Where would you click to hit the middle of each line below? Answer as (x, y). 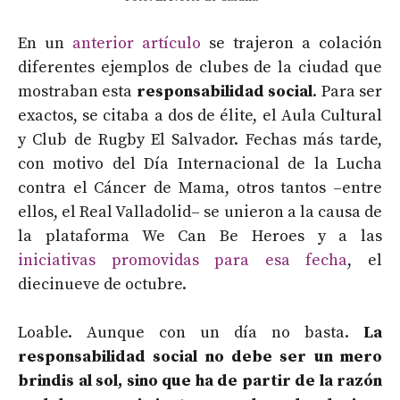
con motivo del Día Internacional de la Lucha (200, 164)
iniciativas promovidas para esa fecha (183, 261)
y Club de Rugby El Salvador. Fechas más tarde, (200, 140)
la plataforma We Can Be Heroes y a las (200, 237)
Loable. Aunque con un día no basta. (191, 333)
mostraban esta (77, 92)
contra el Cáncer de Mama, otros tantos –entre (200, 188)
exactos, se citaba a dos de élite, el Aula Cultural (200, 116)
